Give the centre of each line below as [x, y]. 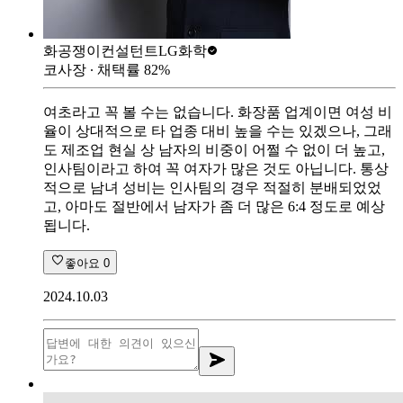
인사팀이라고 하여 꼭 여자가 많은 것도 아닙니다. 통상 [216, 168]
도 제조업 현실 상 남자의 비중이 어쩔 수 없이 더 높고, [214, 149]
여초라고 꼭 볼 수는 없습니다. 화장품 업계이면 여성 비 [218, 112]
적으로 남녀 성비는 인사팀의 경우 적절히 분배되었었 [212, 187]
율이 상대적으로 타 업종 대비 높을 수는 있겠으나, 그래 [218, 130]
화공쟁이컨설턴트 [101, 50]
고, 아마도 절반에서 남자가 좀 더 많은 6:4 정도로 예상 [214, 206]
